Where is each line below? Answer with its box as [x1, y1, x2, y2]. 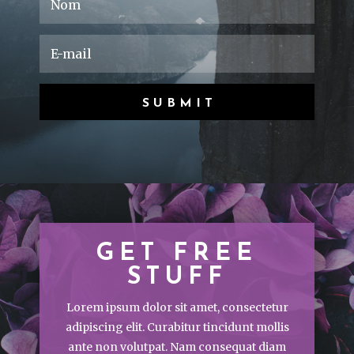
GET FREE [96, 242, 258, 266]
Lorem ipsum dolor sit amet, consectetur [66, 300, 288, 314]
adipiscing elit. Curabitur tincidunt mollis [65, 320, 289, 334]
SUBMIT [141, 97, 217, 110]
